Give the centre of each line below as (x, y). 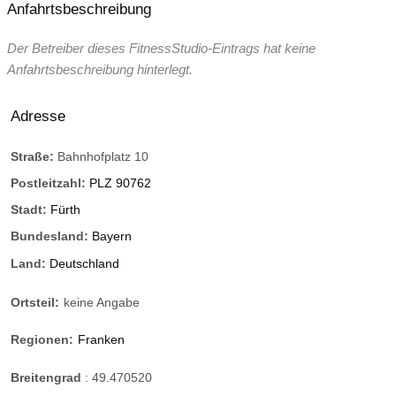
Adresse (38, 115)
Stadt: (30, 210)
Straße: (34, 156)
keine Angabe (102, 303)
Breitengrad (48, 377)
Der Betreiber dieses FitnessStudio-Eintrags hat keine (161, 48)
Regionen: (42, 340)
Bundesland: (51, 236)
